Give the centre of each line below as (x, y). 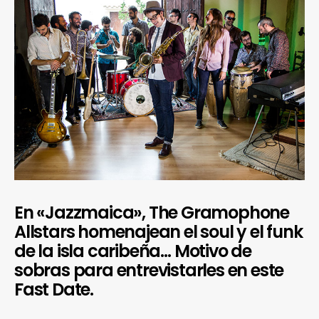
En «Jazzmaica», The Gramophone (152, 212)
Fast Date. (54, 289)
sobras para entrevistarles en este (149, 270)
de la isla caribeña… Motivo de (133, 251)
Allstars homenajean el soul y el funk (158, 231)
